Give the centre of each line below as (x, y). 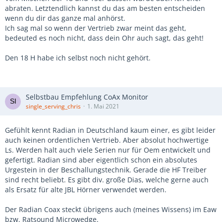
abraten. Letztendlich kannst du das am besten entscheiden (105, 8)
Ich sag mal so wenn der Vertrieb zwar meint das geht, (96, 28)
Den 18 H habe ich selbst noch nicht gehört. (78, 58)
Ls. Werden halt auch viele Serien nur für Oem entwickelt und (108, 150)
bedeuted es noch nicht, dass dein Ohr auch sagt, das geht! (104, 38)
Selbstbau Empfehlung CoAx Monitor (87, 97)
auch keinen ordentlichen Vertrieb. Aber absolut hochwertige (107, 140)
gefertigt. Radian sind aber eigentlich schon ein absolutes (101, 160)
